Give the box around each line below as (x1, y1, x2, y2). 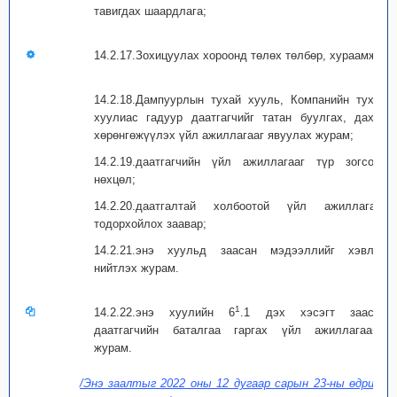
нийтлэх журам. (94, 261, 179, 275)
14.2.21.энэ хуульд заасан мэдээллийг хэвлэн (94, 244, 386, 257)
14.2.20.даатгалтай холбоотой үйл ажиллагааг (94, 199, 386, 213)
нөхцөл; (94, 173, 136, 186)
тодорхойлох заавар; (94, 217, 206, 230)
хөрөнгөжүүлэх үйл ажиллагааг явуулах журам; (94, 128, 354, 142)
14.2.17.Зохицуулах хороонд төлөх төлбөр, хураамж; (94, 49, 380, 62)
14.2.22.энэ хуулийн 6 (94, 306, 236, 319)
